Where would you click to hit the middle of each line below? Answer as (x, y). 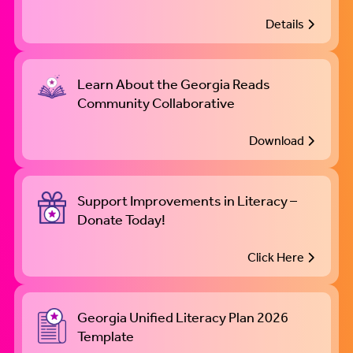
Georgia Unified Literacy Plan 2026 (182, 318)
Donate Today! (121, 220)
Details (285, 24)
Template (105, 337)
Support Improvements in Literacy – (187, 201)
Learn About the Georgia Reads (173, 85)
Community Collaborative (156, 104)
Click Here (276, 258)
